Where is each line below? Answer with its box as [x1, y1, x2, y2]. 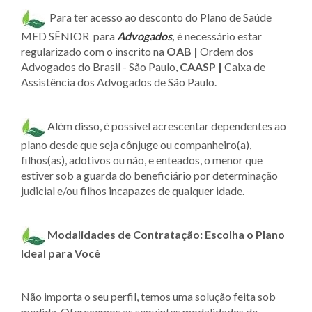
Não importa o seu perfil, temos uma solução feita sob [21, 289, 276, 303]
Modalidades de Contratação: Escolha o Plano [47, 227, 285, 241]
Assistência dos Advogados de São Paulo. [21, 75, 217, 88]
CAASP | [180, 59, 224, 73]
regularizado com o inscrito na [21, 44, 166, 58]
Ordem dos [200, 44, 253, 58]
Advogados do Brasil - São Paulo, [21, 59, 180, 73]
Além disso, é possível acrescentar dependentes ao [45, 118, 286, 132]
